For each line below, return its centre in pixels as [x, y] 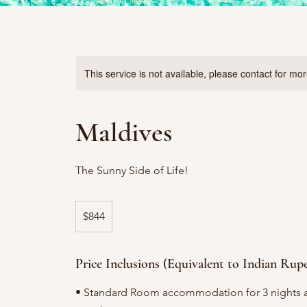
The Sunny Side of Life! [132, 170]
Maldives [124, 132]
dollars [87, 220]
